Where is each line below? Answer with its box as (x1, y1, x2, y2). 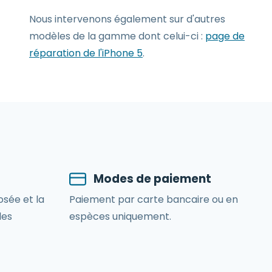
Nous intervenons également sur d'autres (29, 12, 225, 26)
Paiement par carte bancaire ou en (69, 192, 238, 206)
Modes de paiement (93, 171, 211, 187)
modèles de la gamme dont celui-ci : (29, 29, 205, 43)
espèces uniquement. (69, 209, 171, 223)
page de (205, 29, 245, 43)
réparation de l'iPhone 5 (29, 46, 143, 60)
